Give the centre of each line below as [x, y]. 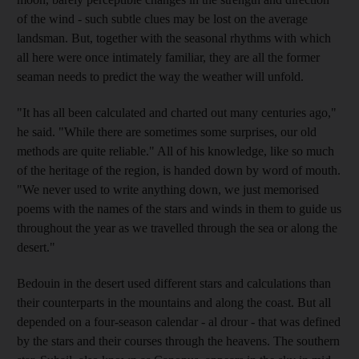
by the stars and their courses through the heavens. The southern [178, 341]
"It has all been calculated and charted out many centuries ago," [177, 112]
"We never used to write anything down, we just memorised [168, 189]
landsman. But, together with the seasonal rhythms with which [174, 38]
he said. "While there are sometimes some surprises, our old [167, 131]
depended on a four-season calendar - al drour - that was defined [179, 321]
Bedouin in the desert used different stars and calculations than [174, 283]
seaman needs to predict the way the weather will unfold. [160, 76]
